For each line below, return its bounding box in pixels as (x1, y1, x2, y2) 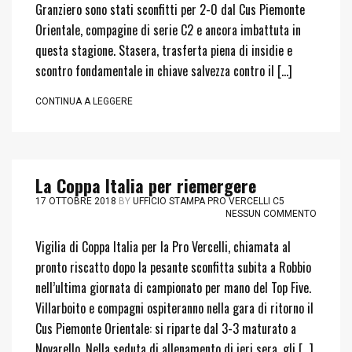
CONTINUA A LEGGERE (35, 96, 133, 107)
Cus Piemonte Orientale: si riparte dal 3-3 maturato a (35, 319, 296, 338)
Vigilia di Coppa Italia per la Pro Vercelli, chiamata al (35, 237, 291, 256)
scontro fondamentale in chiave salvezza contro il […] (35, 61, 292, 80)
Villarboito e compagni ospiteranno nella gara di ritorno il (35, 299, 313, 317)
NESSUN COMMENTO (225, 208, 317, 219)
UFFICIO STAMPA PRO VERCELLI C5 (133, 196, 284, 207)
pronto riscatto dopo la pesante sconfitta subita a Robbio (35, 258, 311, 277)
